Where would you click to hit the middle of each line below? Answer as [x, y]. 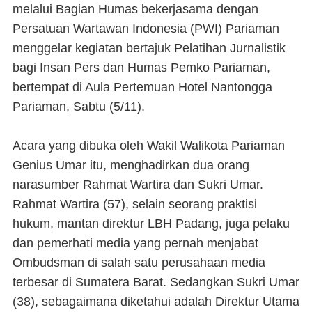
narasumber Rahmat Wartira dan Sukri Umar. [138, 185]
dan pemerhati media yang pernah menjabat [135, 243]
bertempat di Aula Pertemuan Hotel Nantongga [142, 87]
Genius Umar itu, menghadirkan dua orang [131, 165]
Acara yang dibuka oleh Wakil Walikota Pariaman [149, 146]
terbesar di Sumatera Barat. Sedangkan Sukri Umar [156, 282]
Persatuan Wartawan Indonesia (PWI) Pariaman [146, 29]
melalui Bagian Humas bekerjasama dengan [135, 9]
